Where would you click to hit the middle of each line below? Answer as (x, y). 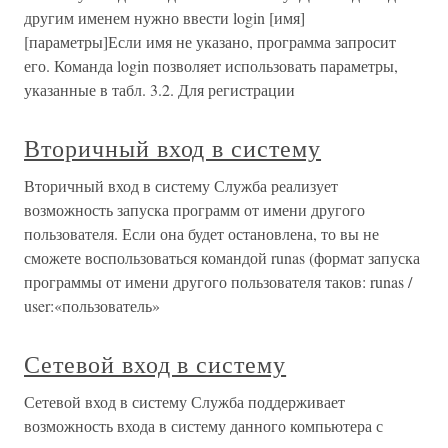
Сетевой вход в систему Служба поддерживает (184, 401)
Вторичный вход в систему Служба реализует (181, 185)
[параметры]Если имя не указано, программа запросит (210, 41)
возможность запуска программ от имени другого (194, 209)
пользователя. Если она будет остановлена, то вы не (201, 233)
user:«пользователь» (92, 305)
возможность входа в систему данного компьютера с (203, 425)
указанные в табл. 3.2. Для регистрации (159, 89)
